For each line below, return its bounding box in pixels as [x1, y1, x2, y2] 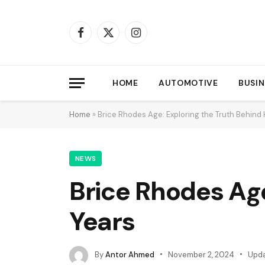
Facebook [79, 32, 118, 43]
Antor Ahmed [105, 250, 154, 260]
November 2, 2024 [168, 250, 234, 260]
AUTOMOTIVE [158, 77, 218, 88]
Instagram [135, 32, 174, 43]
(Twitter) [107, 44, 141, 56]
